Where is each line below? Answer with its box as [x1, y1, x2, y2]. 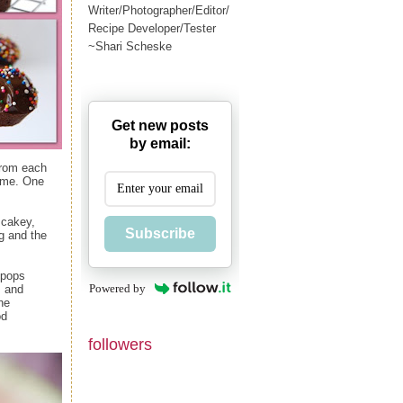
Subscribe [125, 225, 195, 241]
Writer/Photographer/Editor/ [88, 3, 229, 17]
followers [88, 335, 152, 354]
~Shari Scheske [88, 39, 172, 53]
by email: [130, 135, 191, 151]
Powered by [88, 281, 146, 295]
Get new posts [112, 117, 209, 133]
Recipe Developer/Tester [88, 21, 216, 35]
